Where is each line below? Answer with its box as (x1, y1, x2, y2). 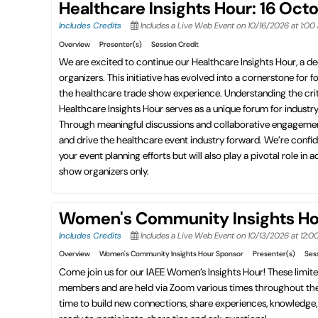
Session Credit (151, 39, 199, 49)
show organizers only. (59, 165, 149, 178)
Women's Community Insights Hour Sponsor (99, 249, 243, 259)
